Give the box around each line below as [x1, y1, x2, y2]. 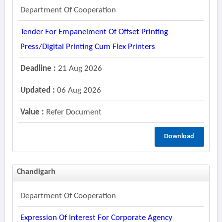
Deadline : [20, 64, 56, 73]
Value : [20, 108, 44, 116]
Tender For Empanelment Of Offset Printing [20, 28, 168, 36]
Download [164, 133, 195, 140]
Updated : [20, 86, 55, 95]
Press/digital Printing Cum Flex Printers [20, 43, 155, 51]
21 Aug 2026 [55, 64, 102, 73]
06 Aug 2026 [55, 86, 101, 95]
